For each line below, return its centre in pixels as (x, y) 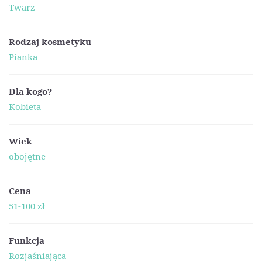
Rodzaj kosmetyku (50, 41)
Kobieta (25, 107)
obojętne (27, 156)
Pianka (23, 57)
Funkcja (27, 240)
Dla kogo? (30, 91)
